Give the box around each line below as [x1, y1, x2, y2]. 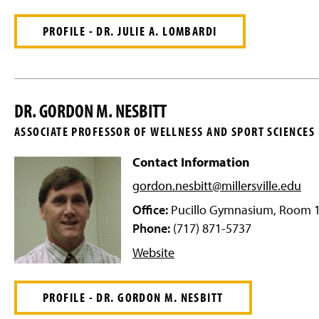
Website [132, 244, 174, 261]
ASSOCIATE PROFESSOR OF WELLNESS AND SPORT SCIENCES [14, 123, 315, 140]
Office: [132, 201, 168, 218]
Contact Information [132, 153, 250, 170]
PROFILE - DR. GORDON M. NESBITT [43, 288, 224, 305]
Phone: [132, 219, 170, 236]
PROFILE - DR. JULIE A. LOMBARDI [43, 22, 217, 39]
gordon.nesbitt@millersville [132, 177, 278, 194]
